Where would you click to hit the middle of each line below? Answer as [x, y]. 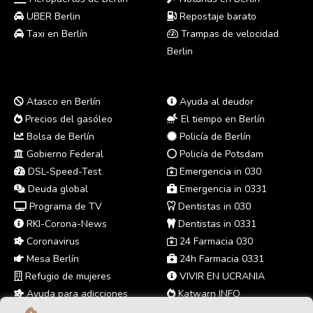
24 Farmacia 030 [215, 241]
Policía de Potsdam [220, 154]
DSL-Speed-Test [63, 171]
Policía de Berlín [214, 136]
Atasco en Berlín [62, 101]
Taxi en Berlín [56, 34]
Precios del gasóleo [67, 119]
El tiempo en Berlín [221, 119]
